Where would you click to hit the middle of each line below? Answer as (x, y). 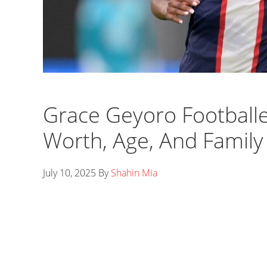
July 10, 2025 (69, 173)
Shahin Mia (134, 173)
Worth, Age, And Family (153, 140)
